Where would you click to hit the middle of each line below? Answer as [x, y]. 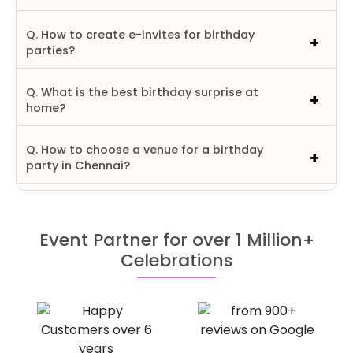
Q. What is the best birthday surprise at [142, 92]
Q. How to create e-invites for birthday [140, 35]
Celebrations [176, 260]
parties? [50, 50]
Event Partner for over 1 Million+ [176, 240]
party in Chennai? [78, 165]
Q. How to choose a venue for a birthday [145, 150]
